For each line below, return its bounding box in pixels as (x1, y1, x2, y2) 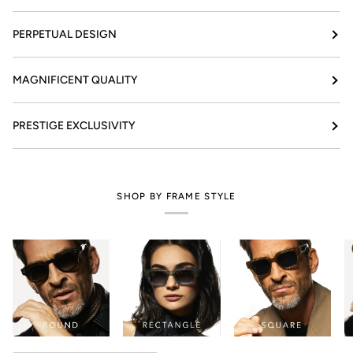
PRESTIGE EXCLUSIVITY (13, 119, 136, 132)
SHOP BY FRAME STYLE (117, 191, 236, 203)
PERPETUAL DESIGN (13, 28, 117, 41)
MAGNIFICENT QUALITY (13, 73, 138, 87)
